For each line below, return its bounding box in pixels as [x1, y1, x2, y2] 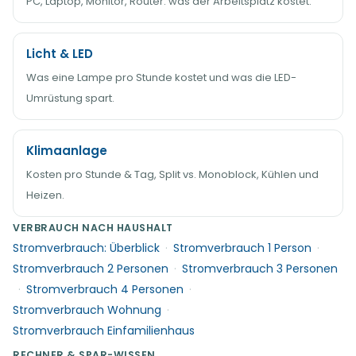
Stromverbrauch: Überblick [13, 240, 160, 256]
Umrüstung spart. [26, 91, 114, 106]
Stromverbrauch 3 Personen [182, 261, 338, 277]
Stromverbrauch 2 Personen [13, 261, 168, 277]
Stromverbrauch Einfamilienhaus [13, 323, 195, 339]
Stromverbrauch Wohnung [13, 302, 161, 318]
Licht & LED [26, 45, 93, 62]
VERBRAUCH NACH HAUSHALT [13, 221, 173, 234]
